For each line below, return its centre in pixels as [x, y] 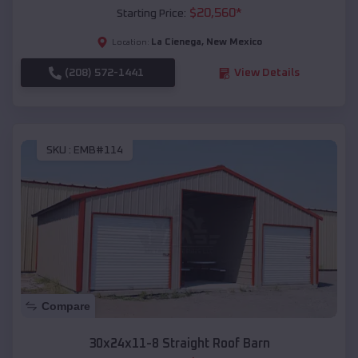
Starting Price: [151, 14]
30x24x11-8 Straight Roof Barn [179, 343]
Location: [130, 43]
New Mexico [234, 43]
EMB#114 [98, 150]
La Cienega [176, 43]
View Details [267, 73]
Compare [66, 306]
